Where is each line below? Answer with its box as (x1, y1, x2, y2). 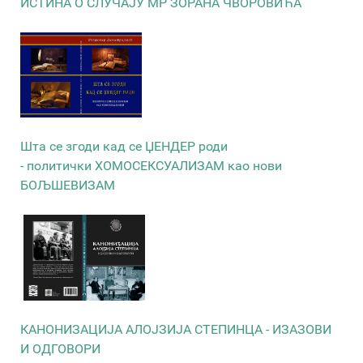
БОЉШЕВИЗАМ (20, 177, 115, 194)
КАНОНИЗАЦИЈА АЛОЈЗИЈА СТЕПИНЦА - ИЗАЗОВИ (20, 321, 331, 337)
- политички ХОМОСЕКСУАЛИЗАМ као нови (20, 158, 282, 174)
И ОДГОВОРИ (20, 340, 100, 357)
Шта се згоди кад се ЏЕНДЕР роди (20, 139, 228, 155)
